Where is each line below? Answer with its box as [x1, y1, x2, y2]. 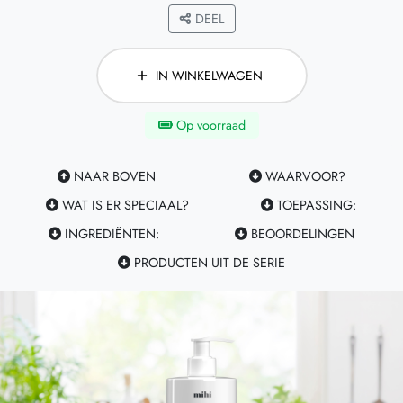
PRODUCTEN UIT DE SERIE [130, 254, 285, 273]
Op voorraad [172, 116, 246, 135]
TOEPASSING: [273, 196, 356, 215]
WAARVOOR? [261, 167, 345, 186]
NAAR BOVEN [70, 167, 157, 186]
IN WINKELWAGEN [155, 67, 263, 85]
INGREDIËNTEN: [60, 225, 159, 244]
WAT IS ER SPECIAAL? [58, 196, 190, 215]
